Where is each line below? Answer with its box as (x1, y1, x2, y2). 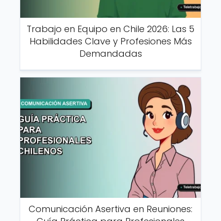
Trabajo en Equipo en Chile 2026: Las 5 (27, 22, 194, 35)
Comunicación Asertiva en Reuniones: (29, 203, 192, 216)
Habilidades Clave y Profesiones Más (29, 35, 192, 47)
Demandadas (79, 47, 142, 60)
